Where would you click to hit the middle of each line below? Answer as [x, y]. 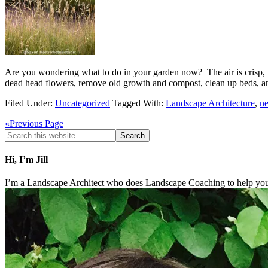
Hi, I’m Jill [26, 160]
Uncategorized [83, 103]
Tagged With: [139, 103]
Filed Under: [30, 103]
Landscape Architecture [210, 103]
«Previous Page [34, 123]
